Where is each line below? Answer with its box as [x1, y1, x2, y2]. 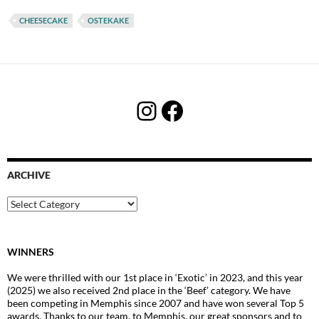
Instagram [133, 94, 246, 126]
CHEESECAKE [19, 15, 68, 25]
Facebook [159, 94, 268, 126]
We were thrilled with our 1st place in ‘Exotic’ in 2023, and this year [7, 271, 303, 283]
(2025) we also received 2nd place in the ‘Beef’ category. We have [7, 283, 291, 296]
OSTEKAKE [88, 15, 129, 25]
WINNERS [7, 245, 54, 258]
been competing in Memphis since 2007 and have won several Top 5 [7, 296, 304, 309]
